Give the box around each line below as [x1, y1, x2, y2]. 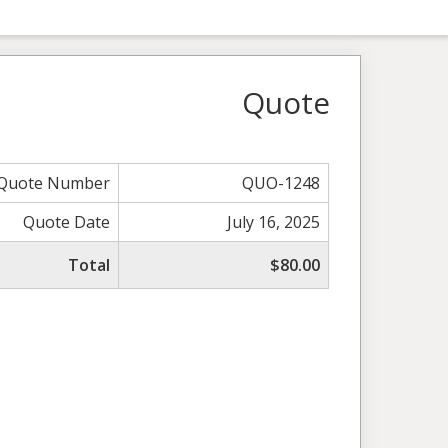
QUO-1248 [242, 171, 321, 194]
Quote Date [23, 210, 111, 233]
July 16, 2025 [227, 210, 321, 233]
